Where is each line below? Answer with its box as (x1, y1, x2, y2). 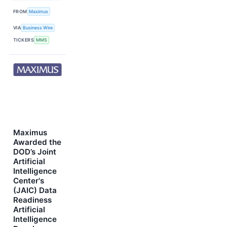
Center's (13, 176, 44, 186)
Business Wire (23, 25, 53, 31)
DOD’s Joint (13, 147, 56, 157)
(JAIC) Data (13, 185, 57, 196)
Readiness (13, 195, 52, 205)
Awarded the (13, 137, 61, 147)
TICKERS (13, 37, 34, 43)
